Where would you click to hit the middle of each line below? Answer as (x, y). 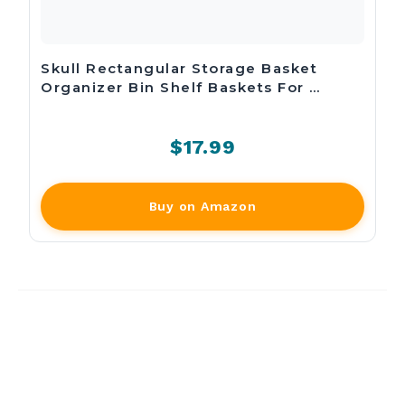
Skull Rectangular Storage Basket (179, 68)
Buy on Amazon (202, 206)
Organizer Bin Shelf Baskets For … (181, 87)
